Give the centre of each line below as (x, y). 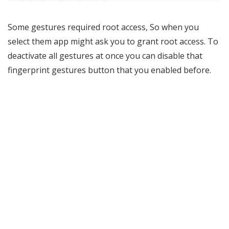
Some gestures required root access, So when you (103, 27)
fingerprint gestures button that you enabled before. (109, 70)
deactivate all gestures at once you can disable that (105, 56)
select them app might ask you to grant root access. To (113, 42)
